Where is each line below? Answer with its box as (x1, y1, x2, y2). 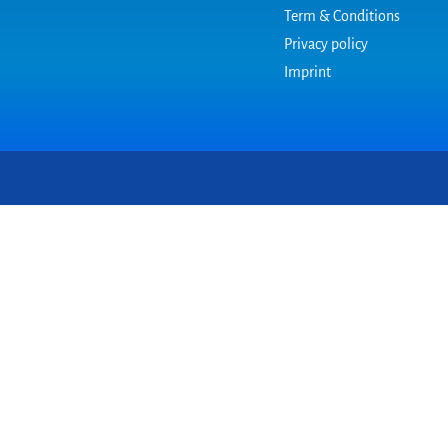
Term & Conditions (284, 8, 400, 25)
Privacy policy (284, 36, 368, 53)
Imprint (284, 64, 331, 81)
